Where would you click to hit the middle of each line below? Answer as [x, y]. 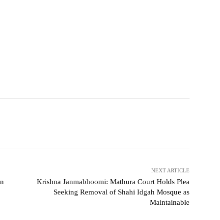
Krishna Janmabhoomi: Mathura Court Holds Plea [113, 182]
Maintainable [169, 203]
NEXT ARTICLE [170, 171]
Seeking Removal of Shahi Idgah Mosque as [121, 192]
